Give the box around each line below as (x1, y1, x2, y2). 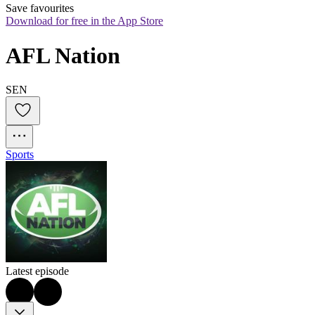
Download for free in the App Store (6, 15, 163, 27)
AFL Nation (6, 42, 120, 68)
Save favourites (6, 2, 74, 15)
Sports (6, 148, 34, 161)
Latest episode (6, 265, 69, 278)
